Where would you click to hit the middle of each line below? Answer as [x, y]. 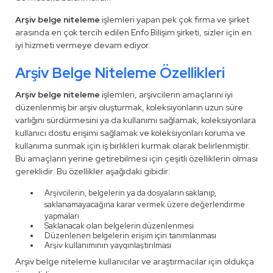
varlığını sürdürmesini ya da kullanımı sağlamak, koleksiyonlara [136, 120]
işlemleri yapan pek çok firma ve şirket [175, 19]
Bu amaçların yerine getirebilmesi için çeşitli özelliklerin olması [136, 158]
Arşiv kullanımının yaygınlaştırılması [108, 245]
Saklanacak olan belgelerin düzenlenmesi [119, 226]
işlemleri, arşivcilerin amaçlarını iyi [167, 94]
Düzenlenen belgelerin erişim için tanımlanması [130, 236]
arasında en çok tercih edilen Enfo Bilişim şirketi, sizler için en [133, 32]
